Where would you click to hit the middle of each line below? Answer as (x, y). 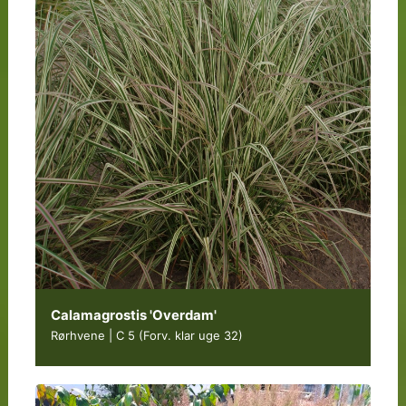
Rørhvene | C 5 (94, 335)
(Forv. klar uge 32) (190, 335)
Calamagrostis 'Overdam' (133, 315)
